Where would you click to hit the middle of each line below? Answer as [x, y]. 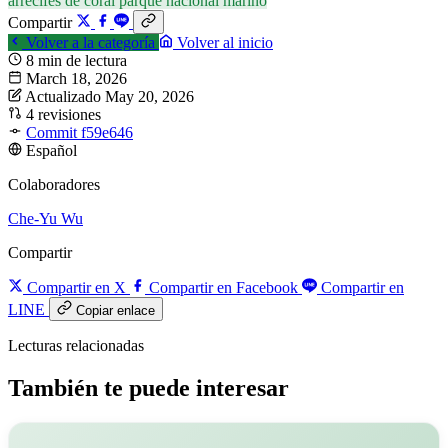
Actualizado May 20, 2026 [109, 97]
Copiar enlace [115, 311]
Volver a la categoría [90, 43]
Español [51, 151]
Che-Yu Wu [45, 219]
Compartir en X [76, 288]
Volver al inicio [223, 43]
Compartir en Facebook [223, 288]
